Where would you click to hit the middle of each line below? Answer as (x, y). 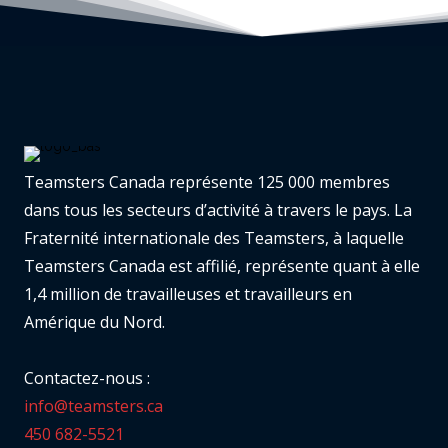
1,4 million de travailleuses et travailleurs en (188, 294)
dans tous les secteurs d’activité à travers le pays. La (218, 210)
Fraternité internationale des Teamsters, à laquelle (214, 238)
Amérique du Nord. (94, 322)
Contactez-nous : (87, 378)
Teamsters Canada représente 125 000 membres (207, 182)
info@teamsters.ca (93, 406)
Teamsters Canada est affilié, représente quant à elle (222, 266)
